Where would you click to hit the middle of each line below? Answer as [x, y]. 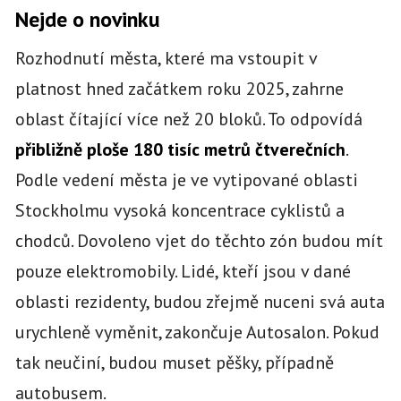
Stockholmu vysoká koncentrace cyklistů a [179, 210]
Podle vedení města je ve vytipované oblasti [186, 179]
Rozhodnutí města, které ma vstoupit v [166, 58]
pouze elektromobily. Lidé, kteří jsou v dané [183, 271]
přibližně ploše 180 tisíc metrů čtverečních [180, 149]
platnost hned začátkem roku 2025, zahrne [179, 88]
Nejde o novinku [87, 19]
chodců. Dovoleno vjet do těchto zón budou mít [199, 240]
